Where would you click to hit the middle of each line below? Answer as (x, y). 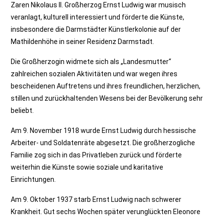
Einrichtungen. (33, 179)
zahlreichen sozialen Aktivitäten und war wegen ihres (94, 74)
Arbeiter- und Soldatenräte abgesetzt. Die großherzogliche (103, 143)
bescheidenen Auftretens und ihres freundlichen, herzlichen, (106, 86)
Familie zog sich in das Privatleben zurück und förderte (97, 155)
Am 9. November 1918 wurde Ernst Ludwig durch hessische (104, 131)
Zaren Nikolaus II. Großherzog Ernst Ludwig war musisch (99, 5)
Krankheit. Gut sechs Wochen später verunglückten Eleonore (106, 212)
